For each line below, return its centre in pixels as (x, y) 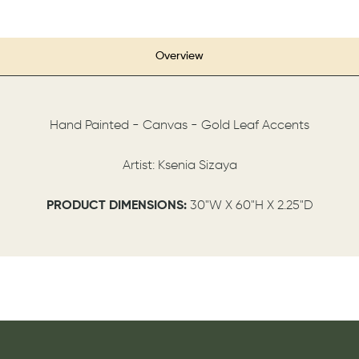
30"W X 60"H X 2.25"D (251, 206)
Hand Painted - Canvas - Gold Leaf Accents (179, 125)
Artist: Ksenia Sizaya (179, 165)
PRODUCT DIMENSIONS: (118, 206)
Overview (179, 56)
